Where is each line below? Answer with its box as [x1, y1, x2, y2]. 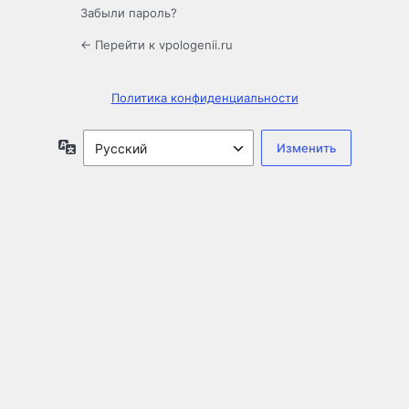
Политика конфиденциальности [110, 90, 299, 106]
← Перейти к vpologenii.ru [80, 37, 233, 53]
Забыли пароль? [80, 5, 177, 21]
